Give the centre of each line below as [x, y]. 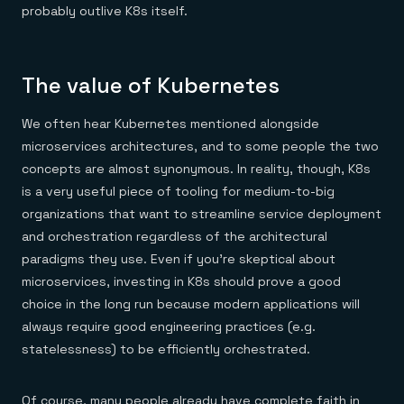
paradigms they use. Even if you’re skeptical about [179, 259]
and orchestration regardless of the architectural [174, 236]
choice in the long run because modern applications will [191, 304]
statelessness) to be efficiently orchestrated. [166, 349]
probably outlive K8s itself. [105, 11]
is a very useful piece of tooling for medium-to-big [178, 191]
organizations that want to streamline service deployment [202, 214]
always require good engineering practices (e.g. [169, 326]
